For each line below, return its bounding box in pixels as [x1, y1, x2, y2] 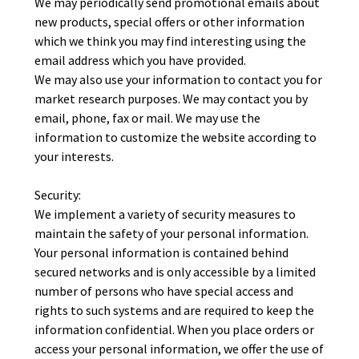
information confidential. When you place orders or [34, 321, 315, 337]
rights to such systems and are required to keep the [34, 302, 315, 318]
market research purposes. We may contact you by [34, 91, 309, 107]
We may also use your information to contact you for [34, 71, 323, 87]
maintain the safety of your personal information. [34, 225, 309, 241]
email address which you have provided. [34, 52, 247, 68]
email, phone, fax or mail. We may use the [34, 110, 261, 126]
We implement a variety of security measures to [34, 206, 296, 222]
